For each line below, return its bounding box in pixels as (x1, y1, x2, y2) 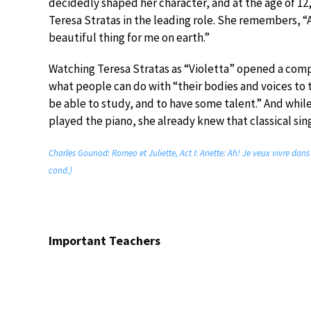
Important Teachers (49, 232, 160, 249)
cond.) (49, 164, 72, 176)
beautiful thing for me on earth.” (49, 29, 210, 45)
